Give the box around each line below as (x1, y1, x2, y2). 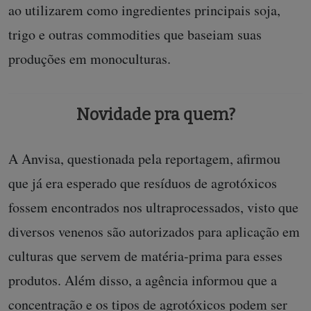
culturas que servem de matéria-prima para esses (8, 246, 283, 265)
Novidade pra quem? (76, 104, 235, 124)
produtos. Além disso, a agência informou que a (8, 270, 277, 289)
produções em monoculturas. (8, 49, 176, 68)
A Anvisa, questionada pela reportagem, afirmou (8, 149, 280, 168)
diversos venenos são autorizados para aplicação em (8, 221, 300, 241)
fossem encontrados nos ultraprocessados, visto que (8, 197, 299, 217)
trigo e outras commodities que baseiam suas (8, 24, 262, 44)
